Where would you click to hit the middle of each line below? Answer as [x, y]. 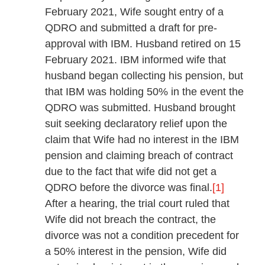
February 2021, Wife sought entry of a [134, 12]
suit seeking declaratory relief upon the [136, 124]
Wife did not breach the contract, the [130, 220]
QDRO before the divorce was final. [128, 188]
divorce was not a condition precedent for [142, 236]
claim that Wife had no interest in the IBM [142, 140]
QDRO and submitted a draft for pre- [131, 28]
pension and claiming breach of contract [139, 156]
